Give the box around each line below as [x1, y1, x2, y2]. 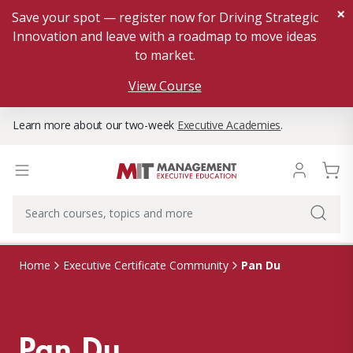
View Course [128, 77, 202, 95]
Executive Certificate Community [63, 258, 229, 273]
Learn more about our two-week [13, 117, 177, 132]
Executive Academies [176, 117, 281, 132]
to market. [134, 46, 195, 64]
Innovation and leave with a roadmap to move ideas [13, 28, 317, 45]
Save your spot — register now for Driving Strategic [11, 9, 318, 26]
